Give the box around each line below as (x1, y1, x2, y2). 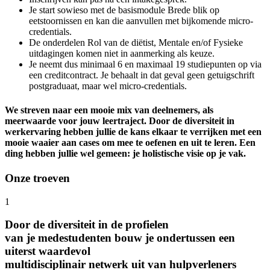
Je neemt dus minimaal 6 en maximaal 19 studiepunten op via (29, 59, 262, 70)
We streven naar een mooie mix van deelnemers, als (5, 104, 213, 115)
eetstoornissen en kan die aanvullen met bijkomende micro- (29, 16, 253, 27)
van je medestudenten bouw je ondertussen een (5, 231, 235, 245)
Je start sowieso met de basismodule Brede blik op (29, 5, 219, 16)
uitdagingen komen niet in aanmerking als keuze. (29, 48, 215, 59)
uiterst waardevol (5, 245, 90, 258)
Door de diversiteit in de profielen (5, 218, 169, 231)
